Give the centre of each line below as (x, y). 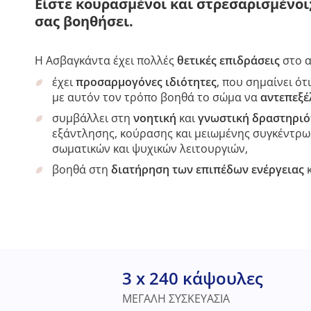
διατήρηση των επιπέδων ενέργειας (208, 169)
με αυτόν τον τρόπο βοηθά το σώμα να (156, 97)
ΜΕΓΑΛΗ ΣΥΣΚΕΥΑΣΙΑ (176, 299)
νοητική (155, 118)
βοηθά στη (82, 169)
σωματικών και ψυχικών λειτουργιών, (150, 149)
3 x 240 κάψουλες (193, 278)
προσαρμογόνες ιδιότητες (146, 82)
